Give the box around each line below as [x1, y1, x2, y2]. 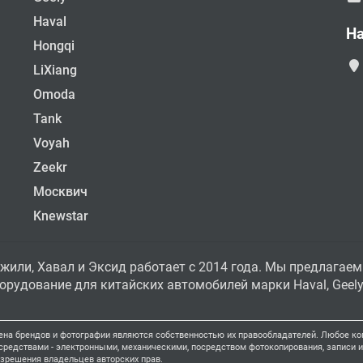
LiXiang [32, 62, 77, 79]
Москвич [32, 184, 88, 200]
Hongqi [32, 38, 75, 54]
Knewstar [32, 208, 88, 224]
